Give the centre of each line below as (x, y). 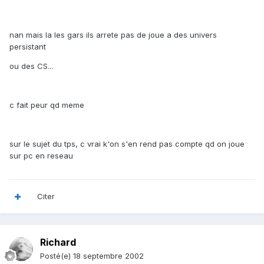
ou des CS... (31, 66)
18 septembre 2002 (108, 256)
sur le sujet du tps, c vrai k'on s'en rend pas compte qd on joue (127, 144)
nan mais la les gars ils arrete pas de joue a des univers (113, 35)
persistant (28, 47)
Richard (58, 242)
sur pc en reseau (41, 156)
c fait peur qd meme (47, 105)
